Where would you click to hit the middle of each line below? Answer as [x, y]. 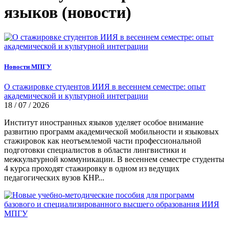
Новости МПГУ [28, 66]
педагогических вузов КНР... [54, 177]
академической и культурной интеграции [76, 96]
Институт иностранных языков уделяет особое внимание [104, 122]
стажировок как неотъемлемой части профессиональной [103, 141]
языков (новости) [68, 12]
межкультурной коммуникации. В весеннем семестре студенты [114, 159]
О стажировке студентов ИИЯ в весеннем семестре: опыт [105, 86]
